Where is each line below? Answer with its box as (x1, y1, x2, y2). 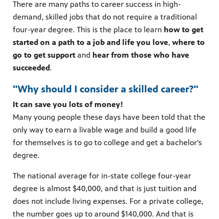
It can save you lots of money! (13, 99, 123, 109)
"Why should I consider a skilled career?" (13, 83, 198, 95)
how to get (164, 24, 203, 34)
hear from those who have (92, 50, 189, 60)
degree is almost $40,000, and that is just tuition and (13, 183, 197, 193)
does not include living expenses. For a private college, (13, 196, 203, 206)
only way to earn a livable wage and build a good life (13, 125, 197, 134)
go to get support (13, 50, 75, 60)
